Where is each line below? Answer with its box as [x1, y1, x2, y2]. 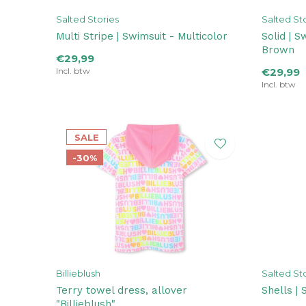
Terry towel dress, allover [56, 283, 187, 296]
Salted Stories [56, 13, 119, 25]
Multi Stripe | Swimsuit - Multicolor [56, 29, 227, 42]
